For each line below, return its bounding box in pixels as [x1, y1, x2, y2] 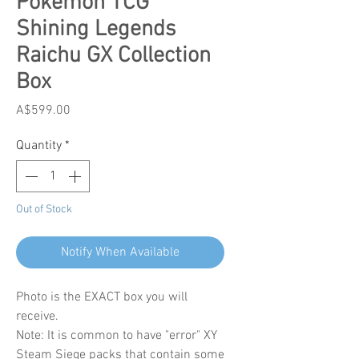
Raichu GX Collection [16, 42, 211, 70]
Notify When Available [61, 244, 179, 260]
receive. [16, 308, 58, 325]
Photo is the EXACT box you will [16, 288, 188, 305]
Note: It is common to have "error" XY [16, 327, 217, 344]
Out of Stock [16, 202, 72, 216]
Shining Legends [16, 15, 175, 43]
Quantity [16, 137, 62, 154]
